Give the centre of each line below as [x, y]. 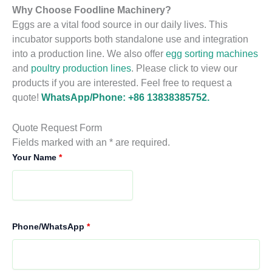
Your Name [36, 158]
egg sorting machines [212, 53]
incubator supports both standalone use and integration [130, 39]
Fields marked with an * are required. [91, 142]
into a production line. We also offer [89, 53]
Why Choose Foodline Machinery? [92, 9]
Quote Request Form [57, 128]
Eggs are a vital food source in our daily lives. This [120, 24]
